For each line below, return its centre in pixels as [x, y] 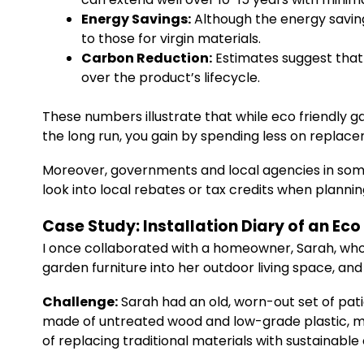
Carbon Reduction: [147, 58]
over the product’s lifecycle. [171, 78]
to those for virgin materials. [171, 39]
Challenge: [80, 302]
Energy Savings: [136, 19]
